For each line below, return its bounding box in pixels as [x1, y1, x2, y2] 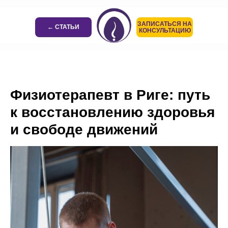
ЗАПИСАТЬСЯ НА [137, 20, 192, 27]
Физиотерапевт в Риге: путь [10, 87, 210, 103]
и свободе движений [10, 122, 158, 137]
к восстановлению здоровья [10, 104, 215, 120]
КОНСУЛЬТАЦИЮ [138, 26, 191, 34]
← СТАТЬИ [47, 23, 79, 31]
